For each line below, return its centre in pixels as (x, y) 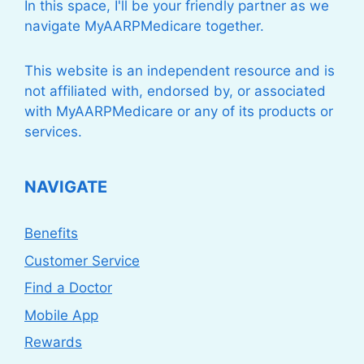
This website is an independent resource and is (180, 71)
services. (53, 132)
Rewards (53, 342)
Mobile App (61, 315)
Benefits (51, 234)
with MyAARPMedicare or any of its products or (179, 112)
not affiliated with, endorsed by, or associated (175, 91)
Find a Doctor (68, 288)
